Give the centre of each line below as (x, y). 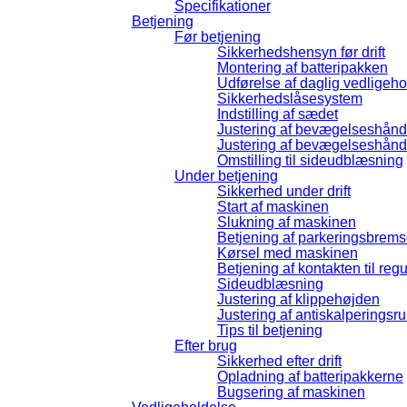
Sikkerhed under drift (283, 191)
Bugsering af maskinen (291, 392)
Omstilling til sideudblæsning (310, 160)
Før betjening (217, 36)
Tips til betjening (269, 330)
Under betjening (226, 175)
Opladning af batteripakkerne (310, 376)
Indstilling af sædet (277, 114)
